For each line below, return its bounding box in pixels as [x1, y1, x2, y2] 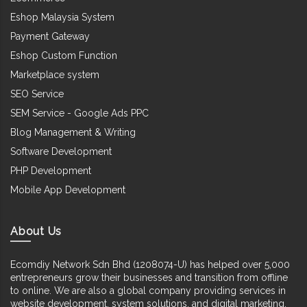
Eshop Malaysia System [10, 11, 114, 23]
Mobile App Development [10, 184, 125, 195]
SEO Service [10, 88, 64, 99]
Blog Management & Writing [10, 126, 136, 138]
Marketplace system [10, 69, 99, 80]
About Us [10, 224, 62, 238]
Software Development [10, 145, 112, 157]
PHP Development [10, 164, 91, 176]
